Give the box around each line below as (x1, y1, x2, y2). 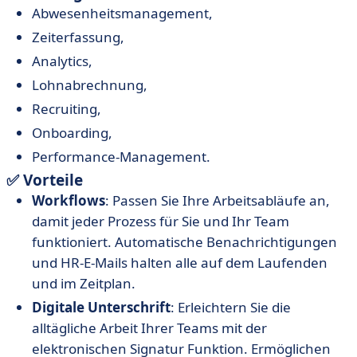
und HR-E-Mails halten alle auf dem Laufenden (32, 253, 328, 273)
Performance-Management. (32, 147, 210, 167)
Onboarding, (32, 124, 112, 143)
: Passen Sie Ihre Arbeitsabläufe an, (105, 191, 330, 210)
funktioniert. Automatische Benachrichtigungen (32, 233, 337, 252)
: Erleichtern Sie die (171, 298, 291, 317)
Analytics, (32, 52, 92, 71)
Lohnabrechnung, (32, 76, 147, 95)
